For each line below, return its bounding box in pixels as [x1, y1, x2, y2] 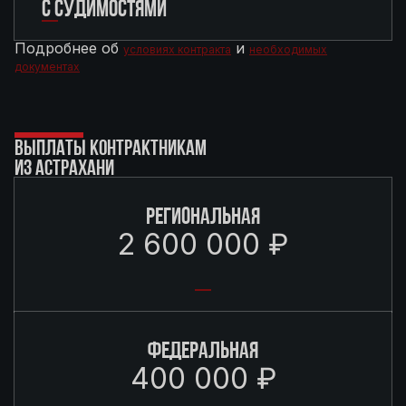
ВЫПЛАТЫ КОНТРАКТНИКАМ [14, 135, 207, 159]
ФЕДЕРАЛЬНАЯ [148, 336, 258, 363]
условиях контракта [123, 43, 231, 56]
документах [14, 60, 80, 73]
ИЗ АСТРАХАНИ [14, 155, 114, 179]
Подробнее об [14, 39, 123, 57]
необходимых [249, 43, 327, 56]
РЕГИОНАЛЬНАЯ [146, 202, 260, 229]
